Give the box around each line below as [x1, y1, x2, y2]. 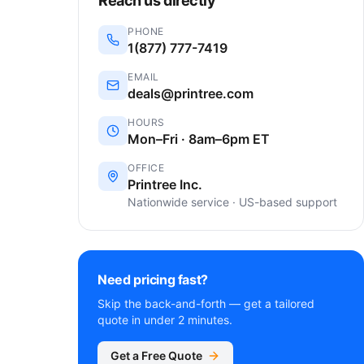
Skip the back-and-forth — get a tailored [97, 297, 314, 310]
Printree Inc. [128, 176, 202, 193]
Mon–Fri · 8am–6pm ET [128, 131, 270, 147]
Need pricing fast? [97, 271, 208, 288]
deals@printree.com [128, 85, 253, 102]
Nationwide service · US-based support [128, 195, 337, 209]
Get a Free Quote [110, 349, 202, 362]
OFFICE [128, 162, 165, 174]
